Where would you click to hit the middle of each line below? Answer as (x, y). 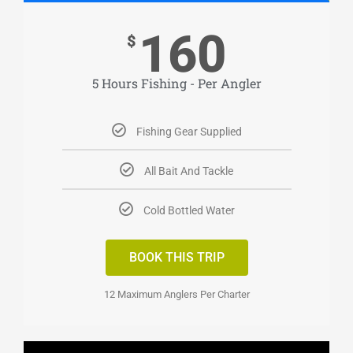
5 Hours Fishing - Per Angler (176, 84)
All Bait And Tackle (189, 171)
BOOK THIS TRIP (176, 258)
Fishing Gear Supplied (189, 132)
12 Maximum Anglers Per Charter (176, 295)
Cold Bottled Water (189, 211)
